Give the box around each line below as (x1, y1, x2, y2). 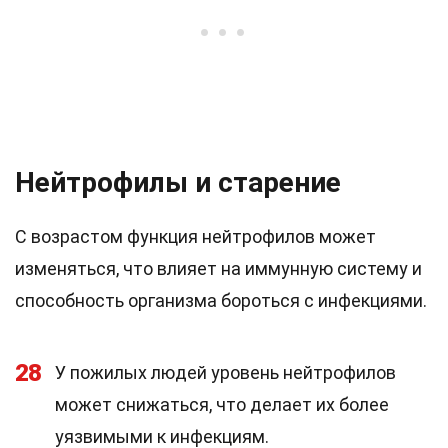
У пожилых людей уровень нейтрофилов (55, 362, 396, 383)
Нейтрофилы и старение (15, 166, 341, 199)
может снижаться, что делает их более (55, 394, 389, 415)
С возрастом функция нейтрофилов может (15, 226, 376, 247)
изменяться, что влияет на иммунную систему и (15, 258, 422, 279)
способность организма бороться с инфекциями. (15, 290, 427, 311)
